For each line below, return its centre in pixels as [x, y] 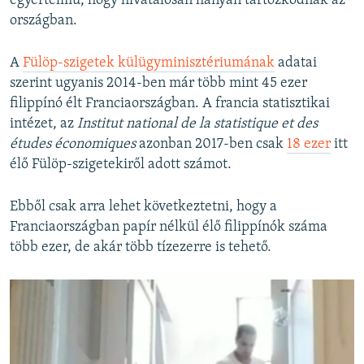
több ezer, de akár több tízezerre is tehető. [141, 248]
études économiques [73, 145]
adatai [296, 63]
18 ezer [309, 145]
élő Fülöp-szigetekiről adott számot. [121, 165]
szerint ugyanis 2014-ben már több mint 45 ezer [158, 84]
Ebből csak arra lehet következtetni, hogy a [143, 207]
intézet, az [43, 124]
